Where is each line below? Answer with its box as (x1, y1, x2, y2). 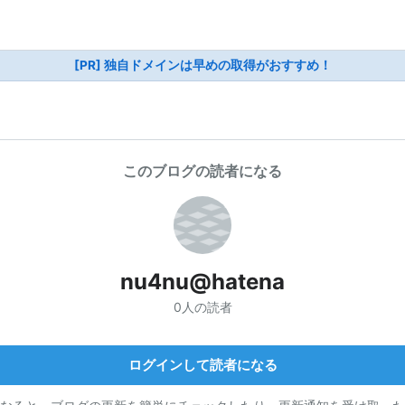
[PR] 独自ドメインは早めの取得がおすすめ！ (73, 58, 332, 72)
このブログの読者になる (123, 162, 282, 180)
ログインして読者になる (127, 355, 278, 373)
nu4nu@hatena (120, 268, 285, 295)
